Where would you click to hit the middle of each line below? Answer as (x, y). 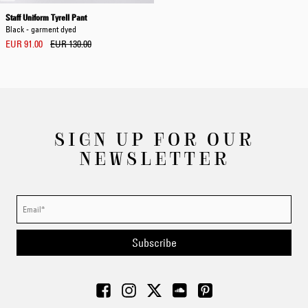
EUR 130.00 (71, 44)
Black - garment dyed (41, 29)
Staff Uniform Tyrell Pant (46, 17)
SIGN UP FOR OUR (154, 138)
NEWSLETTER (154, 157)
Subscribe (154, 243)
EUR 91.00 (24, 44)
